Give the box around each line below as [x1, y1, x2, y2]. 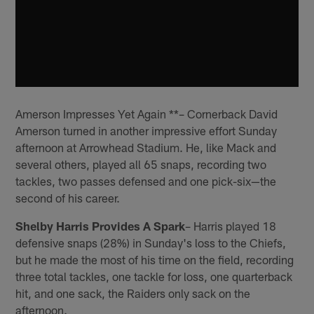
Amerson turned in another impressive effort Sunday [15, 123, 278, 137]
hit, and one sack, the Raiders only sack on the [15, 285, 251, 300]
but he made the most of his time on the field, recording [15, 252, 294, 266]
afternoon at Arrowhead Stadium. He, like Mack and [15, 139, 277, 154]
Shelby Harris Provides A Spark [15, 218, 186, 233]
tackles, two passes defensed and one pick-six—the [15, 173, 277, 188]
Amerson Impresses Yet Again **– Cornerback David [15, 106, 278, 121]
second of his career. [15, 190, 121, 205]
